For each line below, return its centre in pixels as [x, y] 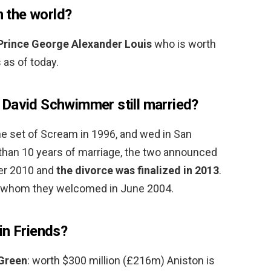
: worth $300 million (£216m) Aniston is [121, 260]
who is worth [184, 44]
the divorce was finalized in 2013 [138, 170]
